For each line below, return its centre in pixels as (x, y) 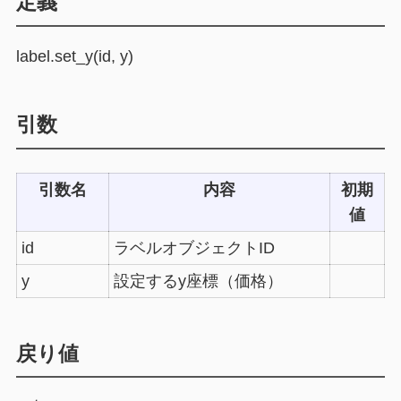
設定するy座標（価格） (198, 281)
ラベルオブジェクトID (194, 247)
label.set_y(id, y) (74, 57)
